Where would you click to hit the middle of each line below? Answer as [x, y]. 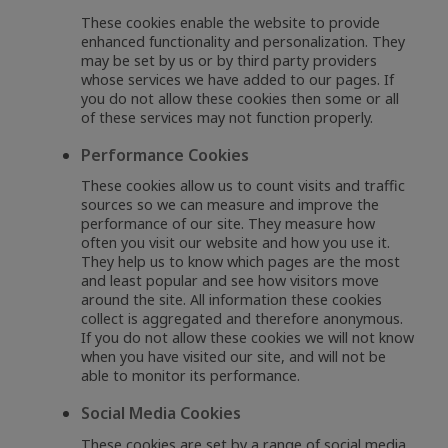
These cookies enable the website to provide [231, 22]
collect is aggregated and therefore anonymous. [242, 319]
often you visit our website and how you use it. [236, 243]
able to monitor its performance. [191, 376]
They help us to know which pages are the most [241, 262]
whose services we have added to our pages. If [238, 79]
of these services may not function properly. [227, 117]
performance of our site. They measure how [228, 224]
